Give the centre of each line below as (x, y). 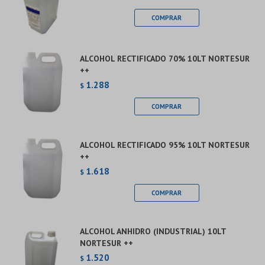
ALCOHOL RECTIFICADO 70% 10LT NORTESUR (165, 59)
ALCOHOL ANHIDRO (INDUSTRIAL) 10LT (153, 231)
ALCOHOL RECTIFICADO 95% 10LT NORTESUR (165, 145)
